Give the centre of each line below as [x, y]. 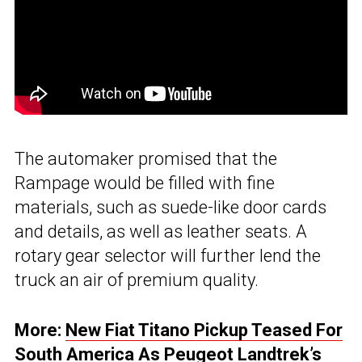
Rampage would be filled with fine [145, 183]
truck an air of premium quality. [137, 280]
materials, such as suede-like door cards [170, 207]
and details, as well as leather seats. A [161, 231]
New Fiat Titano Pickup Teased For [204, 330]
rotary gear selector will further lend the [168, 255]
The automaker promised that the [146, 158]
